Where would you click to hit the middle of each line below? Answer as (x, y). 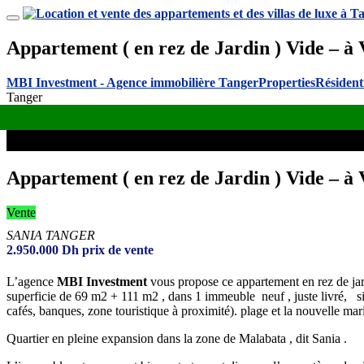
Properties (287, 82)
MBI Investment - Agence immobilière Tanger (132, 82)
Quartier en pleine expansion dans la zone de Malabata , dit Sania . (177, 338)
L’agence (32, 281)
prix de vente (118, 249)
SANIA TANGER (51, 235)
